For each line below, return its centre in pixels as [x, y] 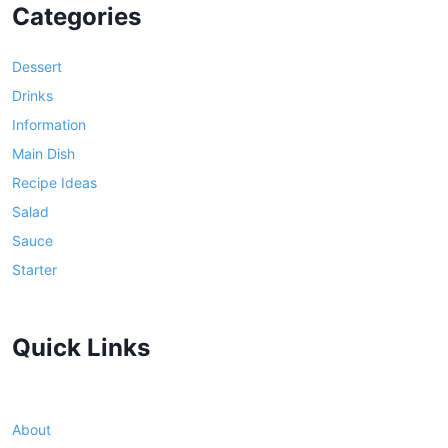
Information [49, 124]
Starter [34, 269]
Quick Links [81, 347]
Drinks [32, 95]
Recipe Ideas [54, 182]
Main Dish [43, 153]
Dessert [37, 66]
